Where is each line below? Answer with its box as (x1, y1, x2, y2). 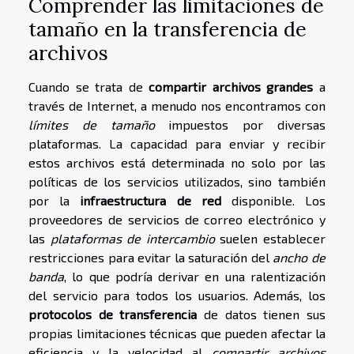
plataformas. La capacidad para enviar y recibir (28, 135, 326, 151)
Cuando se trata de (28, 78, 149, 94)
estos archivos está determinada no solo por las (28, 154, 326, 170)
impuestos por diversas (154, 116, 326, 132)
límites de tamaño (28, 116, 155, 132)
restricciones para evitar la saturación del (28, 249, 273, 265)
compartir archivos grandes (149, 78, 314, 94)
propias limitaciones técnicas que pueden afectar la (28, 325, 326, 341)
